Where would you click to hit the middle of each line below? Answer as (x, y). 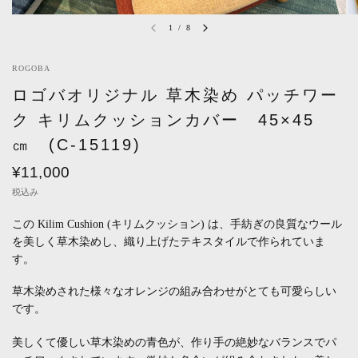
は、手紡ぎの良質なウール (275, 224)
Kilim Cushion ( (74, 224)
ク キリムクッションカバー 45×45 (163, 119)
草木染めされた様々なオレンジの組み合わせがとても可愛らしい (174, 292)
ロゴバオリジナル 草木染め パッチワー (175, 95)
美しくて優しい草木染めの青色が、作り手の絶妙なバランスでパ (174, 342)
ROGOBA (32, 68)
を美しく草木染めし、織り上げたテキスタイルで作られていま (169, 241)
